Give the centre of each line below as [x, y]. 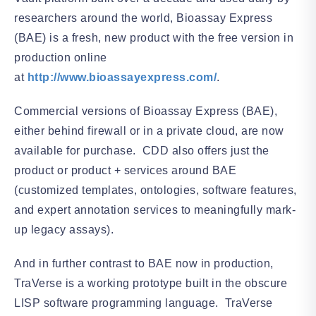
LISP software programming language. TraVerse [144, 303]
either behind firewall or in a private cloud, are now [149, 131]
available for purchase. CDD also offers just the [142, 151]
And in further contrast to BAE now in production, [144, 263]
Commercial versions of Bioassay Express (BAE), [146, 111]
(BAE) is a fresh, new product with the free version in [154, 38]
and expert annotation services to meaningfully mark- [155, 210]
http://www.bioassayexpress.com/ [122, 77]
